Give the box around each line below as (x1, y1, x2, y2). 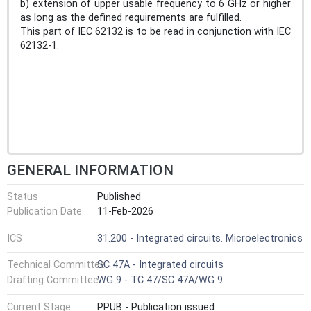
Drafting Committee (7, 274, 99, 286)
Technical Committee (7, 259, 106, 271)
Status (7, 190, 38, 203)
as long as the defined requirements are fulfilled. (20, 11, 242, 24)
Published (97, 190, 141, 203)
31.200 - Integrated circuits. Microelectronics (97, 232, 303, 244)
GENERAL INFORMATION (7, 161, 174, 178)
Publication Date (7, 205, 82, 218)
